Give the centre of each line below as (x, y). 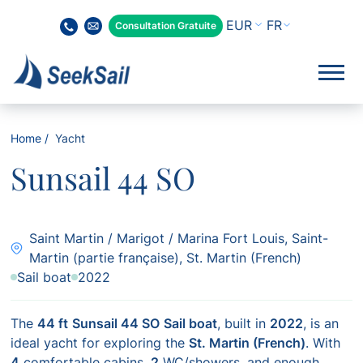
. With (323, 343)
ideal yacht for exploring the (100, 343)
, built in (244, 323)
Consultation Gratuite (166, 25)
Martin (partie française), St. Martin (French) (166, 258)
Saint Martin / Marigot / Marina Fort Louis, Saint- (179, 238)
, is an (321, 323)
